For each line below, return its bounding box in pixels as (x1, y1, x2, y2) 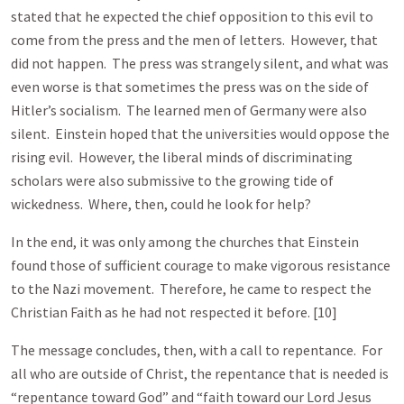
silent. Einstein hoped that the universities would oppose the (11, 124, 390, 142)
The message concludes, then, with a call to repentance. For (11, 341, 382, 359)
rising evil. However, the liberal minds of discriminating (11, 148, 353, 166)
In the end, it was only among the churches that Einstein (11, 233, 359, 251)
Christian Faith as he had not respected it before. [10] (11, 303, 337, 321)
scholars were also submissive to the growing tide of (11, 171, 334, 189)
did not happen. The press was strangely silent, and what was (11, 54, 389, 72)
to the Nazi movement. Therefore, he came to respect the (11, 280, 372, 298)
